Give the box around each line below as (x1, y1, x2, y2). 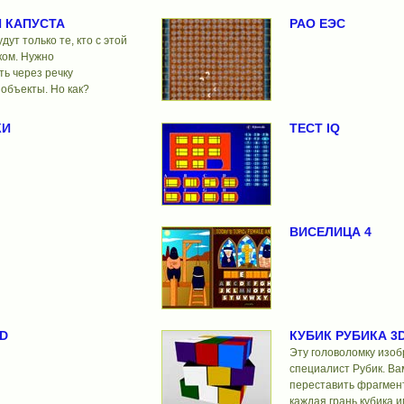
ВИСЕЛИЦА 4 (289, 224, 372, 239)
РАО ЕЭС (289, 16, 345, 32)
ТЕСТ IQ (289, 120, 340, 135)
